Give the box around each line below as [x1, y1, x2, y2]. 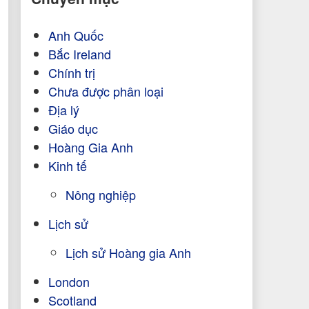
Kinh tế [48, 157, 87, 175]
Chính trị [48, 63, 95, 82]
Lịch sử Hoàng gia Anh [65, 243, 191, 262]
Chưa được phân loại [48, 82, 163, 101]
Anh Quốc [48, 26, 103, 45]
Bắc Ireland [48, 45, 111, 63]
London [48, 272, 90, 291]
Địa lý [48, 101, 79, 119]
